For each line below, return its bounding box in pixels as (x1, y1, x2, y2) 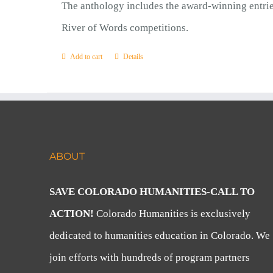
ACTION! (49, 208, 97, 219)
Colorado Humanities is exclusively (96, 208, 251, 219)
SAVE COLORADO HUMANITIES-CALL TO (49, 186, 255, 197)
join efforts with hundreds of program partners (49, 252, 250, 263)
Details (122, 52, 143, 61)
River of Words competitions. (61, 22, 188, 34)
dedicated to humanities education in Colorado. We (49, 230, 271, 241)
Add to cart (69, 52, 102, 61)
